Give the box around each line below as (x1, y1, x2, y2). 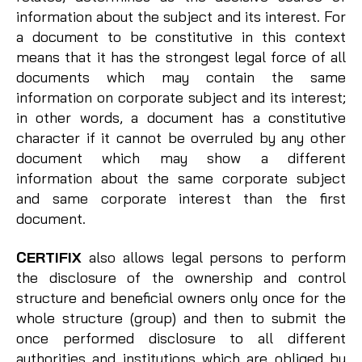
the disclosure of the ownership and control (16, 267, 346, 287)
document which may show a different (16, 149, 346, 168)
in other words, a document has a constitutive (16, 108, 346, 128)
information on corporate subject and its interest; (16, 88, 346, 107)
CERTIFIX (16, 247, 82, 267)
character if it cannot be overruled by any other (16, 128, 346, 148)
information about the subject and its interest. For (16, 7, 346, 27)
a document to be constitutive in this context (16, 27, 346, 47)
